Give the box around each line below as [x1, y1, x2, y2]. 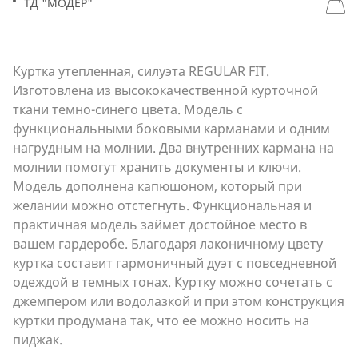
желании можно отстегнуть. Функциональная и [13, 197, 312, 214]
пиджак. [13, 331, 62, 348]
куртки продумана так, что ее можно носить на [13, 312, 309, 329]
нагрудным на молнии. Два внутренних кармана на [13, 139, 334, 157]
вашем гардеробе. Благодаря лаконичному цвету [13, 235, 323, 253]
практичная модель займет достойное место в [13, 216, 307, 233]
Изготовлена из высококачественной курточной [13, 82, 318, 99]
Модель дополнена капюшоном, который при [13, 177, 302, 195]
